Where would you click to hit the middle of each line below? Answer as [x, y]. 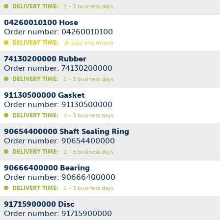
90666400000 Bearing [47, 168]
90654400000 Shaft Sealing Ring [67, 131]
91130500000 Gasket [44, 95]
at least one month [88, 43]
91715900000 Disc [39, 204]
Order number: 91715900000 [58, 213]
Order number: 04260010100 [58, 32]
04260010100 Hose [41, 22]
